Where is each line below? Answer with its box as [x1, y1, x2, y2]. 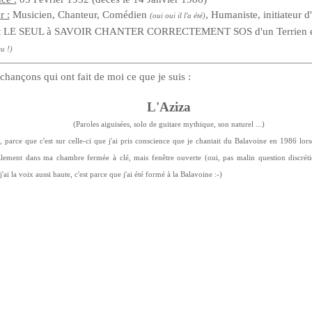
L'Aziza [146, 100, 191, 114]
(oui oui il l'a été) [149, 12, 205, 19]
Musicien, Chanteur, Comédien [9, 9, 150, 20]
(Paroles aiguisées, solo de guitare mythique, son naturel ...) [72, 120, 265, 128]
